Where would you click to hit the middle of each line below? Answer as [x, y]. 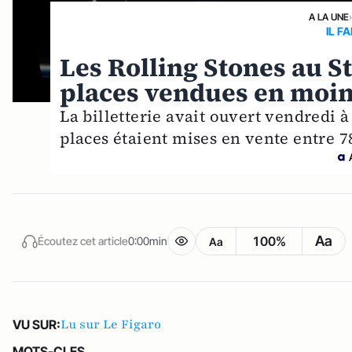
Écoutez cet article [83, 240]
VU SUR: [37, 325]
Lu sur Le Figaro [111, 325]
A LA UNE [329, 17]
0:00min [148, 240]
